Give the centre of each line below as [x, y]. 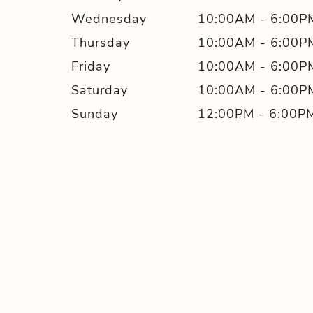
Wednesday [109, 19]
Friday [91, 66]
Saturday [100, 90]
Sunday [95, 114]
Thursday [101, 42]
